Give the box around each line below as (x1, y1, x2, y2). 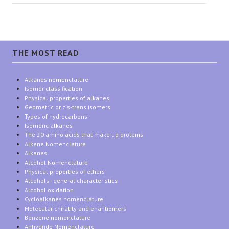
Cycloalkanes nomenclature (25, 195, 103, 203)
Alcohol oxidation (25, 186, 74, 194)
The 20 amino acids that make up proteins (25, 131, 143, 139)
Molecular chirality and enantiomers (25, 204, 126, 212)
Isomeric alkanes (25, 122, 73, 129)
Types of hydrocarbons (25, 112, 87, 120)
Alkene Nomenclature (25, 140, 86, 148)
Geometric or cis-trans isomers (25, 103, 110, 111)
